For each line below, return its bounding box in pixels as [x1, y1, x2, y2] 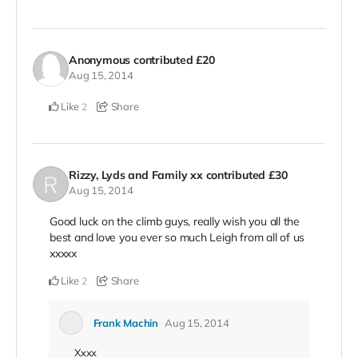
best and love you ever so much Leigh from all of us [50, 230, 305, 245]
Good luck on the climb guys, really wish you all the [50, 214, 300, 229]
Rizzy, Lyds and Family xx [69, 167, 203, 182]
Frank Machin [93, 316, 158, 330]
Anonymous [69, 52, 131, 67]
